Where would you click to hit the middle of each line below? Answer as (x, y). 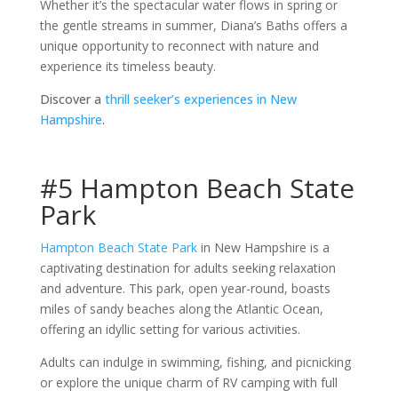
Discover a (72, 99)
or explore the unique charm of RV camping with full (188, 382)
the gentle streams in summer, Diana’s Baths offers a (193, 25)
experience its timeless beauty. (127, 66)
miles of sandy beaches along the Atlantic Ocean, (181, 309)
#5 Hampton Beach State (197, 188)
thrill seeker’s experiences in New (200, 99)
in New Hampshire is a (263, 247)
